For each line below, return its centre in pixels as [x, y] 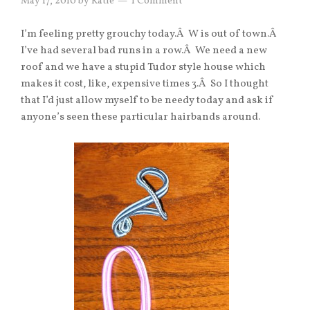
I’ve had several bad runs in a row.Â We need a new [144, 51]
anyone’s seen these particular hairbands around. [140, 118]
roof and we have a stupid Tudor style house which [143, 68]
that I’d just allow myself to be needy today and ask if [147, 101]
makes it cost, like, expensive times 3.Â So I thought [145, 84]
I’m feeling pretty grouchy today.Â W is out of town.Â [150, 35]
